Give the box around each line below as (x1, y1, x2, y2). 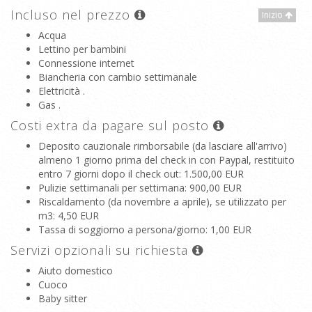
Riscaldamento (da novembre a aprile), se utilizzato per (38, 195, 286, 208)
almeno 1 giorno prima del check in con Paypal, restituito (38, 153, 295, 166)
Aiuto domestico (38, 264, 113, 277)
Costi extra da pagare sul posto (10, 117, 213, 134)
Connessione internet (38, 56, 134, 70)
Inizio (262, 9, 285, 21)
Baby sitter (38, 292, 87, 305)
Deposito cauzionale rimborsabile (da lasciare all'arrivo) (38, 139, 287, 153)
